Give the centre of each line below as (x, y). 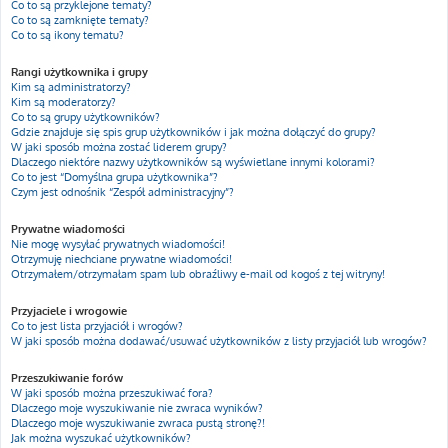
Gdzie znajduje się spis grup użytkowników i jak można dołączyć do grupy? (193, 132)
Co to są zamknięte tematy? (80, 20)
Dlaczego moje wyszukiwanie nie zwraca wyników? (137, 408)
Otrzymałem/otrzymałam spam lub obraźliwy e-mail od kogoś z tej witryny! (198, 274)
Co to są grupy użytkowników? (85, 117)
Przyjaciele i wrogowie (69, 311)
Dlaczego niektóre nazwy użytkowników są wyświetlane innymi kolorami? (193, 162)
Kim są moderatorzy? (63, 102)
